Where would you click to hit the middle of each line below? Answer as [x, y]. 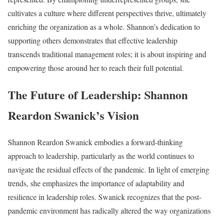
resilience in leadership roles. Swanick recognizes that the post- [105, 197]
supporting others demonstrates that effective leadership [93, 41]
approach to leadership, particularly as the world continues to [101, 155]
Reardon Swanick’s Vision [73, 115]
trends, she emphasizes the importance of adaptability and [96, 183]
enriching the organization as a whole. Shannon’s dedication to [104, 27]
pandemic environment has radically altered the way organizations [109, 210]
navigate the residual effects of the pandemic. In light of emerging [109, 169]
